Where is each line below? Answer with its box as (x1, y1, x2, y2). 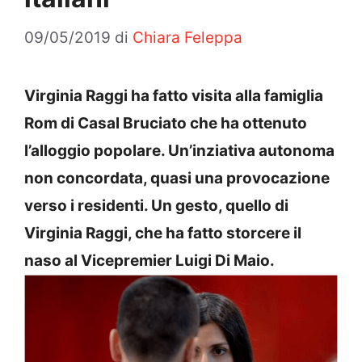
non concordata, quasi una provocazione (24, 168, 330, 187)
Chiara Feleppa (133, 27, 242, 47)
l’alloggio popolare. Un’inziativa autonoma (24, 141, 335, 160)
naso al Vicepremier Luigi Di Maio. (24, 250, 275, 270)
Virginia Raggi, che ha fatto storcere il (24, 223, 301, 242)
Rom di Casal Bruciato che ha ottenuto (24, 113, 307, 133)
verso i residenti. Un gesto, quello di (24, 196, 288, 215)
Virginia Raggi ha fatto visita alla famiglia (24, 86, 323, 105)
